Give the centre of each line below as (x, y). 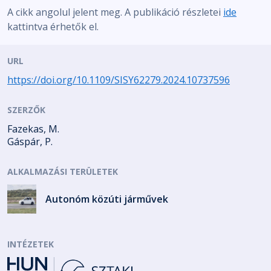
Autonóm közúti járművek (107, 199)
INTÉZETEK (31, 244)
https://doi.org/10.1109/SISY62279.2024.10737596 (119, 80)
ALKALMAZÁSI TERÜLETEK (63, 172)
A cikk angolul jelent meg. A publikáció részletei (115, 12)
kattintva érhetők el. (53, 27)
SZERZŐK (26, 110)
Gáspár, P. (30, 142)
